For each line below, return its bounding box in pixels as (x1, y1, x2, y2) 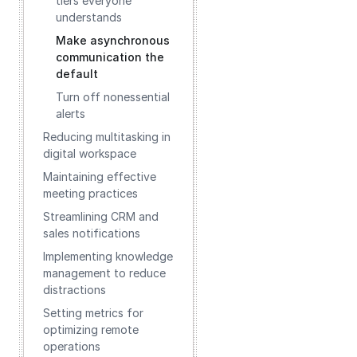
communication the (56, 50, 164, 64)
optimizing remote (43, 323, 139, 336)
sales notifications (43, 226, 140, 240)
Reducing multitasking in (43, 130, 171, 143)
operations (43, 339, 100, 353)
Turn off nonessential (56, 90, 170, 104)
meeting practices (43, 186, 138, 200)
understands (56, 10, 122, 24)
